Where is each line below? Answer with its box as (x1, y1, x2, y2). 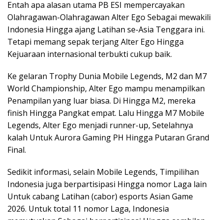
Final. (7, 144, 26, 155)
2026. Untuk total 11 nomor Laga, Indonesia (7, 203, 169, 214)
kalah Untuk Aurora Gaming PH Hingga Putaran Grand (7, 132, 209, 143)
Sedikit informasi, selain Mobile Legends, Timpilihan (7, 166, 199, 177)
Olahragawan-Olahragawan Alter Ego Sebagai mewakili (7, 11, 211, 23)
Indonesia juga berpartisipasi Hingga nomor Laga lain (7, 178, 207, 190)
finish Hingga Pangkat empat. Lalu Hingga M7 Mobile (7, 107, 204, 118)
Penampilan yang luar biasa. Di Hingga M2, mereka (7, 95, 195, 106)
